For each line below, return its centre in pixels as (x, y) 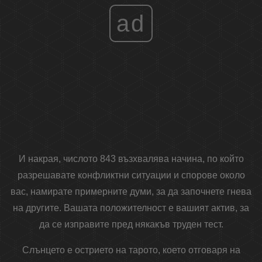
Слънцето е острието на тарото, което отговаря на (131, 250)
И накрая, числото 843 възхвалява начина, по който (131, 159)
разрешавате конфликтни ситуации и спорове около (131, 175)
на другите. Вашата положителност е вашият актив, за (131, 208)
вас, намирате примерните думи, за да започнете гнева (131, 192)
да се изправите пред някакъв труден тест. (131, 225)
